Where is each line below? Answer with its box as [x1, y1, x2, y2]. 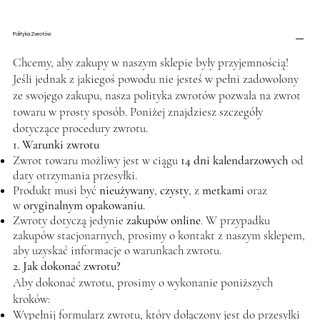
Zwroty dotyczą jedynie [12, 212, 126, 228]
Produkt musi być [12, 182, 99, 198]
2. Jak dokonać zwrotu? [12, 258, 121, 274]
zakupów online [126, 212, 201, 228]
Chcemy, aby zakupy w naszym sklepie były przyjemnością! [12, 54, 289, 70]
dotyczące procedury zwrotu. [12, 120, 148, 136]
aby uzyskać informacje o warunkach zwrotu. [12, 242, 221, 258]
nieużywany [99, 182, 154, 198]
